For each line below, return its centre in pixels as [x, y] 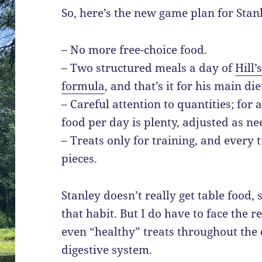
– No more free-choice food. [135, 50]
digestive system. [107, 250]
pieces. [80, 159]
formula [83, 86]
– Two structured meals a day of [149, 68]
